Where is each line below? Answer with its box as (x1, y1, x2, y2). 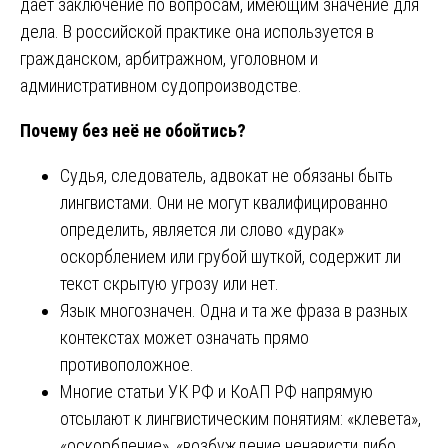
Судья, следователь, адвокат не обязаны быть (60, 165, 393, 187)
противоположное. (60, 354, 194, 376)
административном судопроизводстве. (20, 75, 302, 97)
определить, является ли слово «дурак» (60, 219, 344, 241)
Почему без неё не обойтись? (20, 120, 246, 142)
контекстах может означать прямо (60, 327, 309, 349)
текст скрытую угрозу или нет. (60, 273, 279, 295)
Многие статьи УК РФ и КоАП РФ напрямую (60, 381, 373, 403)
